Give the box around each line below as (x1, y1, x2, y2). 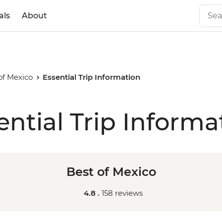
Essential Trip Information (43, 72, 141, 82)
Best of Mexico (66, 165, 156, 179)
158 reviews (101, 188, 143, 198)
